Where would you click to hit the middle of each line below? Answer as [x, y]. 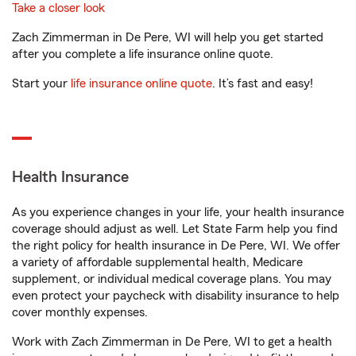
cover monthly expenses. [80, 312]
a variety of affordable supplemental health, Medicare [157, 262]
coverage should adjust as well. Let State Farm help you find [175, 229]
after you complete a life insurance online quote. [143, 54]
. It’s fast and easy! [263, 83]
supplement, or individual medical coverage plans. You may [172, 279]
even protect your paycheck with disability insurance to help [176, 296]
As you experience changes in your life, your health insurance [178, 212]
